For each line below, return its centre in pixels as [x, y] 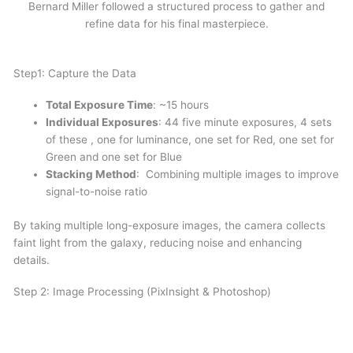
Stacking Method [91, 175]
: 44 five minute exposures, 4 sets [245, 123]
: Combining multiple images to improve [238, 175]
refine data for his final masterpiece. [176, 24]
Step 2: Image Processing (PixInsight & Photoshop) [143, 291]
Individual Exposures [102, 123]
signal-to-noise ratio [97, 192]
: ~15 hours [181, 105]
